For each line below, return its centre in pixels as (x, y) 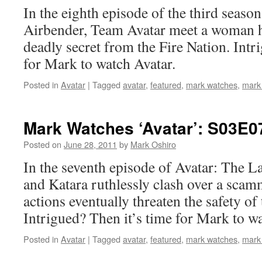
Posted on (42, 144)
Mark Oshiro (153, 144)
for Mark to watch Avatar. (99, 63)
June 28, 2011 (90, 144)
